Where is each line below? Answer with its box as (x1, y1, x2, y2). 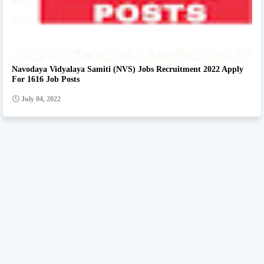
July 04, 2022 (21, 95, 61, 104)
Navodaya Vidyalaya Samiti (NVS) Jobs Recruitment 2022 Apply (12, 65, 243, 74)
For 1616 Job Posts (12, 75, 80, 84)
